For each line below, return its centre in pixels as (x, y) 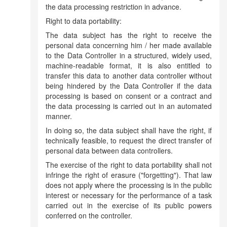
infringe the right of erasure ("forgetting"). (115, 175)
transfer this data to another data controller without (129, 75)
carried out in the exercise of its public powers (129, 205)
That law (198, 175)
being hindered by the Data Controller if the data (129, 86)
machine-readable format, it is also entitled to (129, 65)
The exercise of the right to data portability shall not (129, 165)
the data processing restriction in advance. (113, 7)
